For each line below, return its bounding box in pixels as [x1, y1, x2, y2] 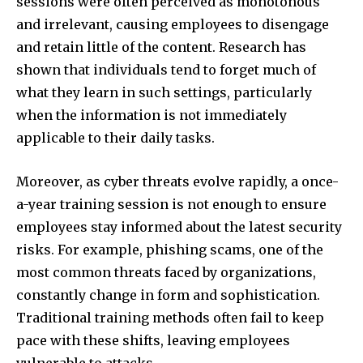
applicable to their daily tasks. [16, 130, 215, 147]
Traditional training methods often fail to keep [16, 310, 324, 327]
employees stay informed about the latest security [16, 219, 342, 236]
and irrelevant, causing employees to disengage [16, 16, 329, 33]
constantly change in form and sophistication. [16, 287, 320, 304]
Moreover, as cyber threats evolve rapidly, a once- [16, 173, 339, 190]
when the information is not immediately [16, 107, 287, 124]
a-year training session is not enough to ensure [16, 196, 327, 213]
